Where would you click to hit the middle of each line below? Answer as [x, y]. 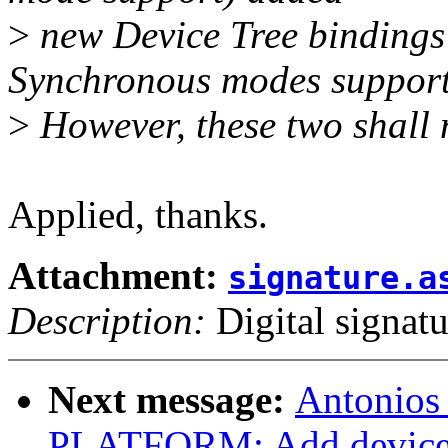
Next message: [171, 400]
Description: [107, 321]
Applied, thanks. [138, 215]
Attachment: [118, 276]
